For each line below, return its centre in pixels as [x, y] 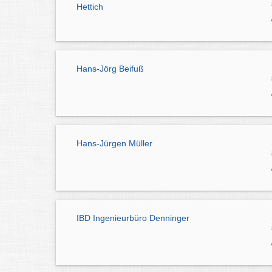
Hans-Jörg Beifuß [110, 69]
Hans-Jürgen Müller [114, 144]
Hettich [90, 7]
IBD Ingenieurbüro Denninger [133, 218]
